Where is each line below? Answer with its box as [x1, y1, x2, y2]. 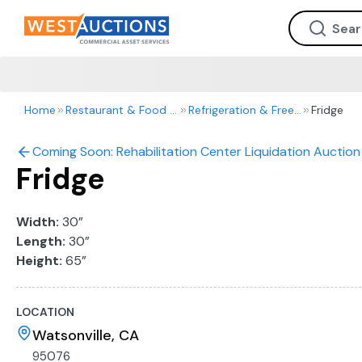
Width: [16, 213, 59, 230]
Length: [16, 233, 65, 250]
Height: [16, 252, 62, 269]
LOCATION [16, 305, 74, 319]
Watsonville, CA [32, 326, 139, 345]
